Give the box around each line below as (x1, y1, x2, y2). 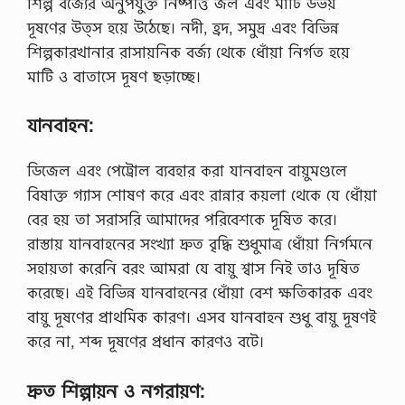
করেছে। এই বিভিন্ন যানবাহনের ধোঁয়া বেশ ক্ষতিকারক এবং (27, 282, 372, 303)
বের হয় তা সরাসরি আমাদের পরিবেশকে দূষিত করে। (27, 209, 337, 230)
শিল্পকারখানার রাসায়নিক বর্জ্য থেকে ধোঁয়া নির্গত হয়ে (27, 41, 350, 62)
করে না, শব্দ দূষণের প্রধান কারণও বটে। (27, 331, 264, 352)
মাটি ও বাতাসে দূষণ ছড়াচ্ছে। (27, 65, 201, 87)
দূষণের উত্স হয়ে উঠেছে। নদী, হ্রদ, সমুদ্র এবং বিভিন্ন (27, 16, 339, 38)
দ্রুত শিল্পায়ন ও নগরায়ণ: (27, 378, 204, 403)
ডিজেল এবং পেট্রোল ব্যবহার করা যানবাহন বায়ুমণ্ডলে (27, 160, 347, 181)
